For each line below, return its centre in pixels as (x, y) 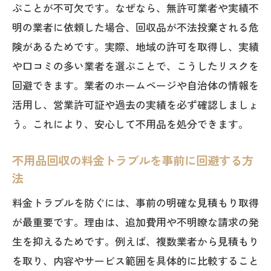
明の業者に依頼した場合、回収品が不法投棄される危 (135, 27)
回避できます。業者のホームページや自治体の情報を (135, 85)
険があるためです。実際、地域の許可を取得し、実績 (135, 46)
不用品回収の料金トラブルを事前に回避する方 (133, 160)
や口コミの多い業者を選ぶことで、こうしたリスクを (135, 66)
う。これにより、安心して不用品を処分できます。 (130, 124)
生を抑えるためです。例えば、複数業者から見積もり (135, 241)
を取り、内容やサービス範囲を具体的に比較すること (135, 260)
